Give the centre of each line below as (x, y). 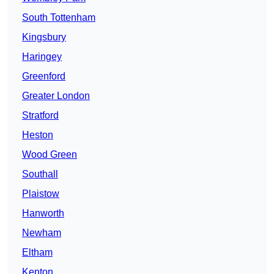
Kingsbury (44, 37)
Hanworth (43, 213)
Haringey (42, 57)
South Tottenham (59, 18)
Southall (40, 174)
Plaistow (41, 194)
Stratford (40, 116)
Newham (42, 233)
